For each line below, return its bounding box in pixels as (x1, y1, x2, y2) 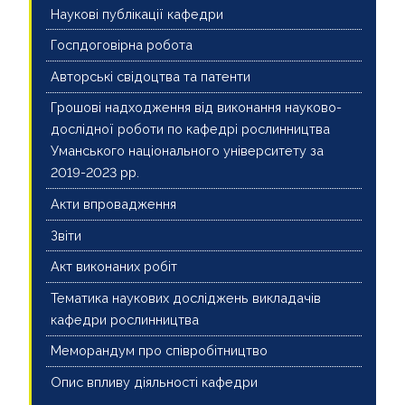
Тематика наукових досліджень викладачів (50, 289, 321, 306)
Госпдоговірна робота (50, 37, 193, 53)
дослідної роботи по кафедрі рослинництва (50, 121, 330, 137)
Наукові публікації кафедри (50, 5, 223, 22)
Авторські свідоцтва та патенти (50, 68, 250, 84)
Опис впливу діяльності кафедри (50, 374, 258, 391)
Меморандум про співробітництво (50, 343, 268, 359)
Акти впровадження (50, 196, 176, 212)
